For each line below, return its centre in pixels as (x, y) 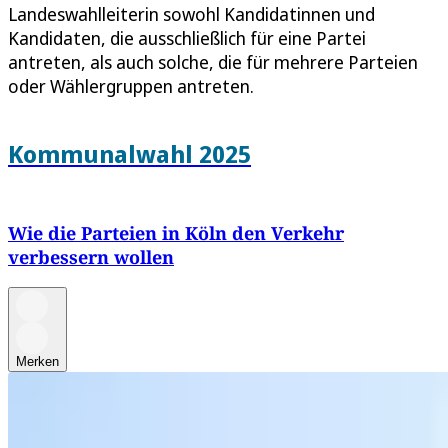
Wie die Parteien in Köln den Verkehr (176, 233)
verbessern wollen (91, 257)
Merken (37, 362)
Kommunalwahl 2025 (129, 153)
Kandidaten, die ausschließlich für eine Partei (187, 37)
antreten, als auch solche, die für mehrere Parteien (213, 61)
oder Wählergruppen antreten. (131, 85)
